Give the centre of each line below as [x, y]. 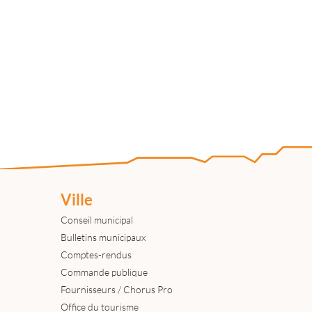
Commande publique [104, 272]
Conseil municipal [97, 219]
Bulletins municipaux [103, 237]
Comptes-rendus [96, 254]
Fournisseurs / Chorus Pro [117, 289]
